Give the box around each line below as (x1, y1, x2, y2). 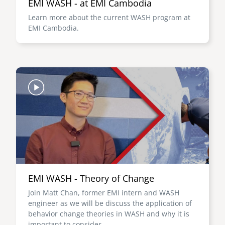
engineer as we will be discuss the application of (28, 198, 192, 208)
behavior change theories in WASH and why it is (28, 209, 189, 218)
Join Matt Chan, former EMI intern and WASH (28, 188, 179, 197)
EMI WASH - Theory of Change (28, 172, 154, 184)
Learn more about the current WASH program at (28, 13, 190, 22)
